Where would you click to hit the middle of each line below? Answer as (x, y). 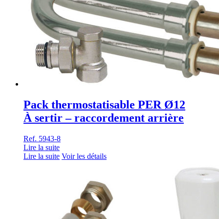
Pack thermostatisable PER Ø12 (104, 105)
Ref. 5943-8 (42, 138)
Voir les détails (84, 156)
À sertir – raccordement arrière (104, 118)
